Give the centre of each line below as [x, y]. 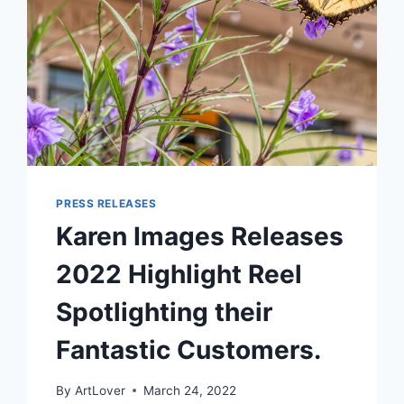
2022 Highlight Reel [179, 275]
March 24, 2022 [189, 390]
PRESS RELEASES [106, 204]
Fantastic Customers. [189, 350]
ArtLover [100, 390]
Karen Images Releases [200, 237]
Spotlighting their [165, 312]
